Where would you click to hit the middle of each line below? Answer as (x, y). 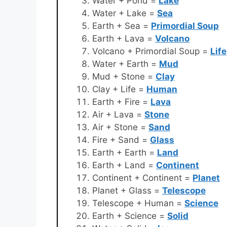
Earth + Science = (130, 216)
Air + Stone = (120, 127)
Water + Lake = (125, 13)
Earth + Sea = (122, 26)
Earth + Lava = (124, 39)
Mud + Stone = (124, 77)
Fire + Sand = (121, 140)
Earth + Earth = (125, 153)
